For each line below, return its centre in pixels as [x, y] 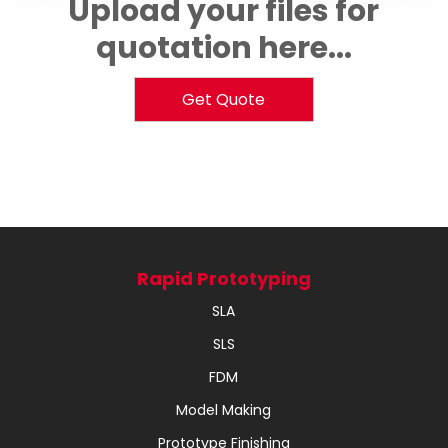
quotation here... [223, 48]
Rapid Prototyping [223, 278]
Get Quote [224, 99]
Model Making [224, 410]
